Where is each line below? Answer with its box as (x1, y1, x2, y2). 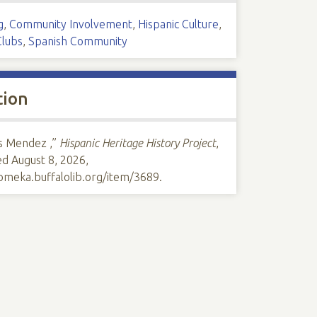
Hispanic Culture (138, 18, 219, 30)
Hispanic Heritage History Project (59, 137, 217, 149)
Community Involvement (9, 18, 133, 30)
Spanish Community (28, 35, 128, 47)
